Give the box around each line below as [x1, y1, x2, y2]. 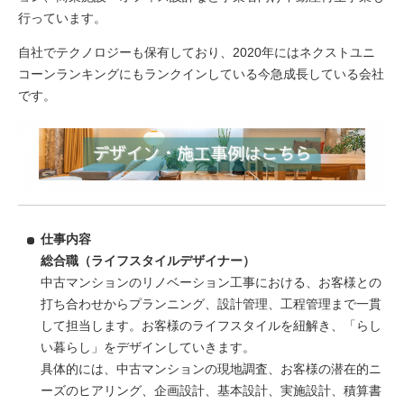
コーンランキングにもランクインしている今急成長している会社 [18, 66, 384, 81]
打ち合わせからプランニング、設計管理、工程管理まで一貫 [41, 296, 381, 311]
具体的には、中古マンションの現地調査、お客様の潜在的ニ [41, 361, 381, 376]
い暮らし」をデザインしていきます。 [41, 339, 255, 354]
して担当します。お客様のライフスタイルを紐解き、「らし [41, 317, 381, 333]
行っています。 [18, 10, 106, 25]
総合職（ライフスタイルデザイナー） [41, 252, 255, 268]
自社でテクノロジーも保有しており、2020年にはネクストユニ [18, 44, 375, 60]
